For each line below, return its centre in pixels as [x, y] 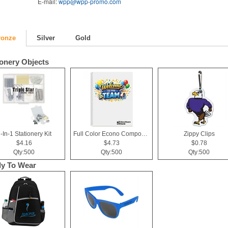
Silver [46, 38]
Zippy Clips [199, 134]
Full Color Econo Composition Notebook [145, 134]
